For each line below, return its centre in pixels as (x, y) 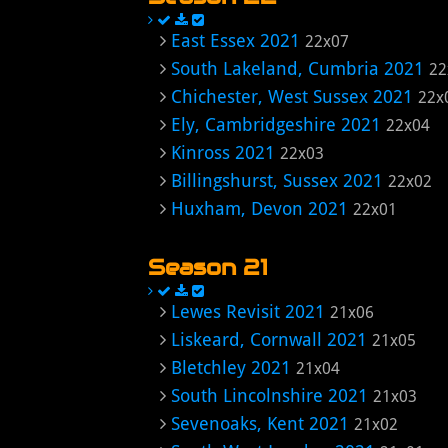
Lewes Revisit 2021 (248, 311)
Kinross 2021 (223, 152)
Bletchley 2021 (231, 367)
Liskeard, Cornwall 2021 (269, 339)
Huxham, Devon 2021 (259, 208)
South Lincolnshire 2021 (269, 395)
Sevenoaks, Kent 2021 (260, 423)
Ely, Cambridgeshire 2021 (276, 124)
